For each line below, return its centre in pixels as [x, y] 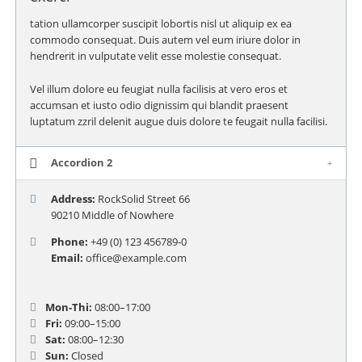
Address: [73, 199]
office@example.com [135, 258]
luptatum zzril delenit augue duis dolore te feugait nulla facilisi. [178, 122]
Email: [67, 258]
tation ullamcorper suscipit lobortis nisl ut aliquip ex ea [160, 24]
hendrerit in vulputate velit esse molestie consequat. [155, 56]
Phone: [69, 242]
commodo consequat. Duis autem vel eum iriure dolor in [165, 40]
